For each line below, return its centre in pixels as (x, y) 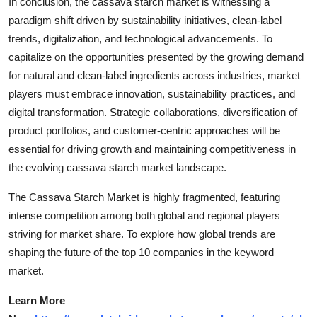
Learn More (37, 301)
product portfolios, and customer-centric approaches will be (144, 131)
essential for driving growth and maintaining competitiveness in (152, 149)
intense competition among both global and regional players (144, 216)
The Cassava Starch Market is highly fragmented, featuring (144, 197)
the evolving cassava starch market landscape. (117, 168)
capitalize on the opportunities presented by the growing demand (156, 57)
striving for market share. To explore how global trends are (142, 234)
